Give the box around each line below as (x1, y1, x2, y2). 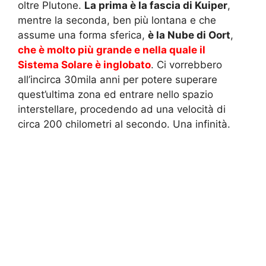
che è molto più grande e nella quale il (18, 44, 205, 56)
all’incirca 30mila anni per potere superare (18, 74, 217, 86)
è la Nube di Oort (148, 29, 230, 42)
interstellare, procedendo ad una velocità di (18, 103, 226, 116)
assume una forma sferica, (18, 29, 148, 42)
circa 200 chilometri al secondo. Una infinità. (18, 118, 230, 131)
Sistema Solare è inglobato (18, 59, 151, 71)
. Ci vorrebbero (151, 59, 222, 71)
